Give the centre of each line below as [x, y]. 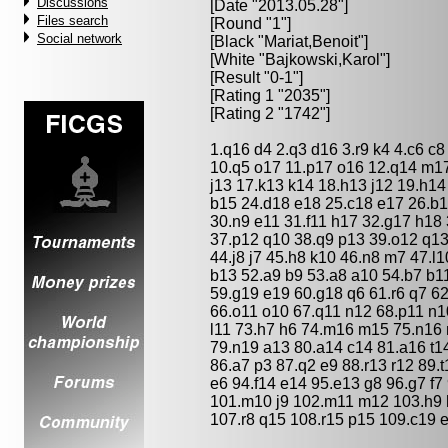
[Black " [237, 41]
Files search [72, 20]
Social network [79, 38]
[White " [237, 59]
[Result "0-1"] [256, 77]
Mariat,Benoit [311, 41]
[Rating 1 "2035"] [270, 95]
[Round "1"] [250, 23]
